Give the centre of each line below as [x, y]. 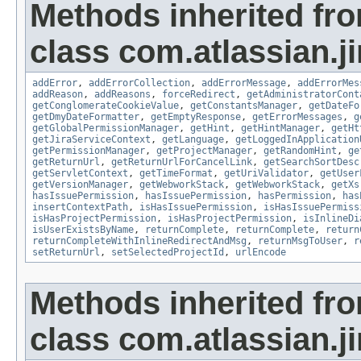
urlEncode [261, 253]
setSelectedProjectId [168, 253]
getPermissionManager [89, 151]
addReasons [122, 95]
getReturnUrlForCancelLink [182, 162]
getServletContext [80, 174]
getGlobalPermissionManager [106, 129]
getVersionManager [80, 185]
